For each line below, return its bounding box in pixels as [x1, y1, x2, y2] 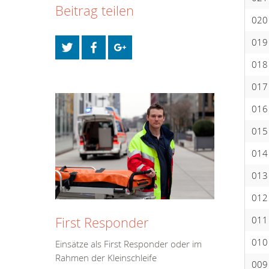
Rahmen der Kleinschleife [55, 252, 157, 264]
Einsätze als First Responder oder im [55, 238, 202, 250]
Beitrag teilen [55, 1, 134, 19]
